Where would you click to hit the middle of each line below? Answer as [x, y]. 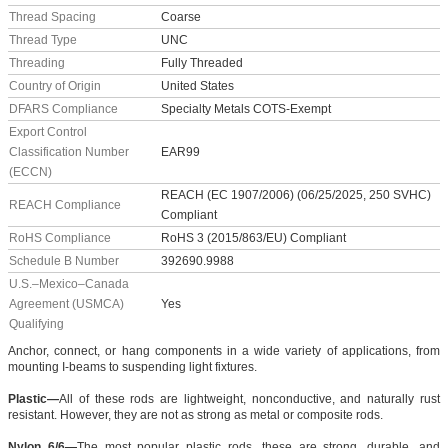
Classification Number [69, 152]
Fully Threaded [202, 63]
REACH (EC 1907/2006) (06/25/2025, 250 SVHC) [296, 195]
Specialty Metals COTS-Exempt [246, 109]
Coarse [181, 17]
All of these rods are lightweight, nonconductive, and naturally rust [249, 399]
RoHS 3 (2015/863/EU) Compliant [253, 238]
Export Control [48, 132]
